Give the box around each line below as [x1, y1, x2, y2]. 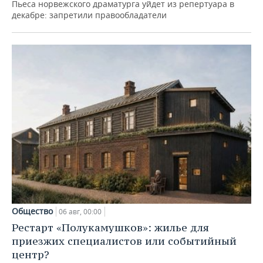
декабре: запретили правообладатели [12, 9, 167, 21]
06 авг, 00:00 [59, 207, 102, 217]
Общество [12, 205, 53, 217]
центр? [12, 248, 49, 262]
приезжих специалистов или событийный [12, 234, 237, 248]
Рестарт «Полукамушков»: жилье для [12, 221, 209, 235]
